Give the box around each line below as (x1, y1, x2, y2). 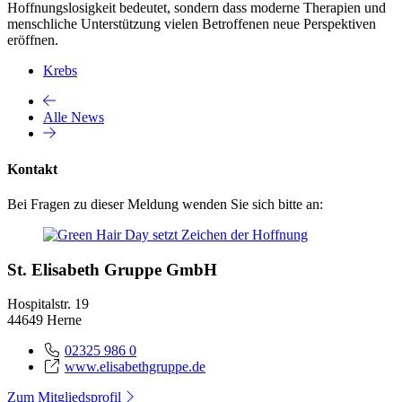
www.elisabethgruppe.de (65, 359, 205, 375)
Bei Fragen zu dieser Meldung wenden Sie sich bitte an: (7, 196, 323, 212)
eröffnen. (7, 32, 58, 48)
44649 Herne (7, 312, 82, 328)
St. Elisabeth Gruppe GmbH (7, 259, 217, 279)
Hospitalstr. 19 (7, 296, 89, 312)
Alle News (43, 109, 104, 126)
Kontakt (7, 161, 57, 177)
